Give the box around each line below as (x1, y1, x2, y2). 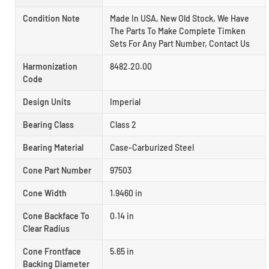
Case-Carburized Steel (110, 142, 194, 153)
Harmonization (23, 61, 77, 72)
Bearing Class (23, 119, 74, 130)
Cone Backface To (23, 211, 89, 222)
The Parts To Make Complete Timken (110, 26, 246, 37)
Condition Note (23, 13, 80, 24)
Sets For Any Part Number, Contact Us (110, 38, 250, 49)
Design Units (23, 97, 71, 107)
